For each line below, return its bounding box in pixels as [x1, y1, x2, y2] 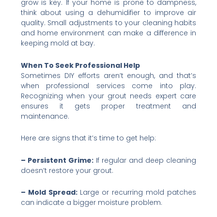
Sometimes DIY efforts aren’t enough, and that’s [20, 70, 197, 80]
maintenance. [20, 111, 69, 121]
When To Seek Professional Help [20, 60, 140, 70]
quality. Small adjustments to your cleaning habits [20, 18, 197, 28]
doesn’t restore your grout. [20, 165, 113, 175]
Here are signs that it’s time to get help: [20, 133, 156, 143]
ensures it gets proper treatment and [20, 101, 197, 111]
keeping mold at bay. [20, 38, 95, 48]
